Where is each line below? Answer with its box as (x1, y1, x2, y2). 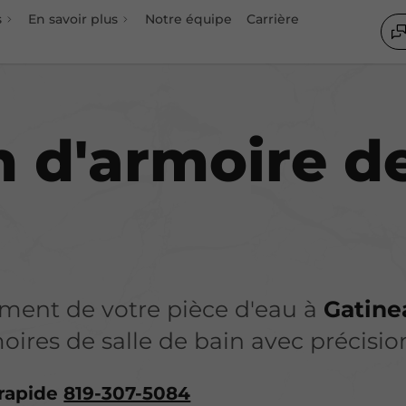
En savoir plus (28, 10, 119, 27)
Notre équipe (144, 10, 232, 27)
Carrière (246, 10, 299, 27)
